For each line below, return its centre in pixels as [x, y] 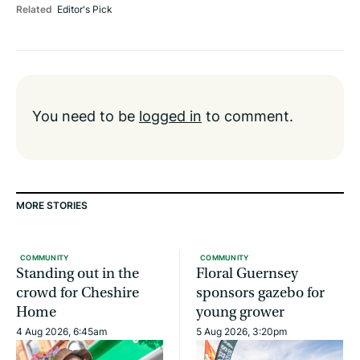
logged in [170, 116]
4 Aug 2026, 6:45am [61, 332]
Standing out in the [78, 274]
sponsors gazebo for [260, 293]
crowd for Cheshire [78, 293]
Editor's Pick [85, 10]
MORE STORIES [52, 206]
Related [34, 10]
